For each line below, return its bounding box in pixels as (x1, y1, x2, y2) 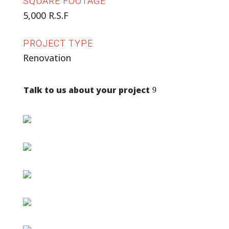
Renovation (22, 52, 71, 64)
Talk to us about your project (23, 84, 150, 96)
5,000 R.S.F (22, 9, 68, 21)
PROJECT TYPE (22, 38, 93, 49)
